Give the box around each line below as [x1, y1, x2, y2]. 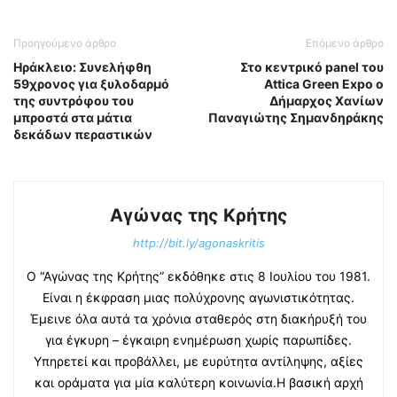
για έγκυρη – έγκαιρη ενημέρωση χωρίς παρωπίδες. [45, 332, 352, 348]
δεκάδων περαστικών [13, 127, 152, 143]
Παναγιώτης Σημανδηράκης [208, 110, 384, 126]
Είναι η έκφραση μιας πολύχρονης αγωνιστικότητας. [43, 290, 354, 306]
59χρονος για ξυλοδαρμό [13, 76, 169, 92]
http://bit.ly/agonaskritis [132, 236, 265, 251]
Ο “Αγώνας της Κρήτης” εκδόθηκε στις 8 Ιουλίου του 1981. [27, 269, 370, 284]
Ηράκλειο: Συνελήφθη [13, 59, 152, 75]
